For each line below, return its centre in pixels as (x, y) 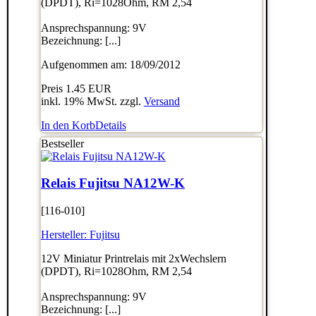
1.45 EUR (88, 88)
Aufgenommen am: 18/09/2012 (110, 64)
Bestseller (62, 143)
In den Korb (68, 125)
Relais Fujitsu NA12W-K (113, 183)
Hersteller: (65, 235)
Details (110, 125)
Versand (162, 101)
